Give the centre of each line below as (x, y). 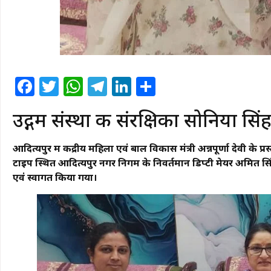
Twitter (91, 87)
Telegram (151, 87)
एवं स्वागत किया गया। (55, 178)
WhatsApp (130, 87)
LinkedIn (172, 87)
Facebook (79, 87)
